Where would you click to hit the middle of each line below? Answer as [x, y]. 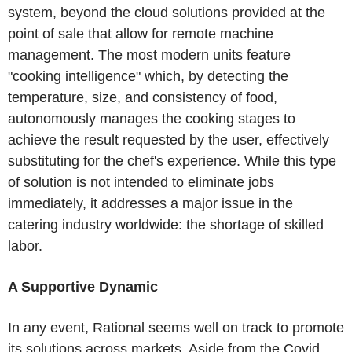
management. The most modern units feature [149, 55]
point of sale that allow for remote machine [141, 34]
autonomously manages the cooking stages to [152, 119]
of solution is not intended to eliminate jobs [141, 183]
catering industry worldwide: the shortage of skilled [166, 225]
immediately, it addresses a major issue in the [150, 204]
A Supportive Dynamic [83, 287]
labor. [25, 246]
